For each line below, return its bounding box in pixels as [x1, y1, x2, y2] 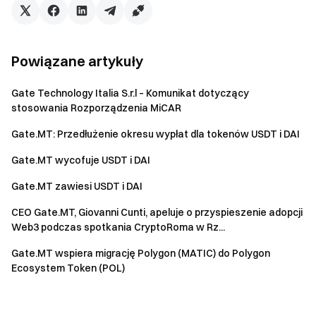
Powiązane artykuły [11, 52, 143, 70]
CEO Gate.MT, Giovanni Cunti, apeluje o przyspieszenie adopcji [11, 206, 303, 219]
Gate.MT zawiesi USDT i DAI [11, 180, 142, 193]
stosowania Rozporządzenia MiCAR [11, 102, 181, 114]
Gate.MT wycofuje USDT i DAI [11, 154, 150, 166]
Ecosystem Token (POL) [11, 262, 125, 274]
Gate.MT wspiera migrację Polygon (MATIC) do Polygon [11, 247, 270, 260]
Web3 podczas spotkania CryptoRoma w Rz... [11, 221, 225, 233]
